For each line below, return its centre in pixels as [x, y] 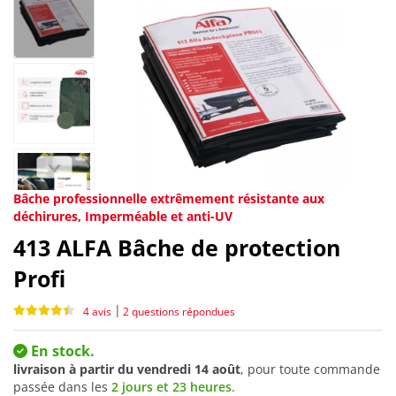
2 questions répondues [179, 311]
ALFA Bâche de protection [198, 248]
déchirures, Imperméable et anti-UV [123, 217]
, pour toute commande [310, 369]
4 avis [97, 311]
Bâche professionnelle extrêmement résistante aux [169, 199]
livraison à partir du [75, 369]
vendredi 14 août [189, 369]
